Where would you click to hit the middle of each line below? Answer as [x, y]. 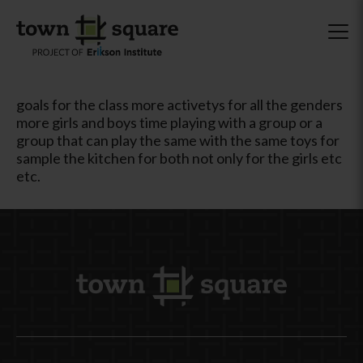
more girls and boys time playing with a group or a [169, 122]
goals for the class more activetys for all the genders [179, 104]
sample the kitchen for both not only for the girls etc [179, 158]
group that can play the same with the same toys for [178, 140]
